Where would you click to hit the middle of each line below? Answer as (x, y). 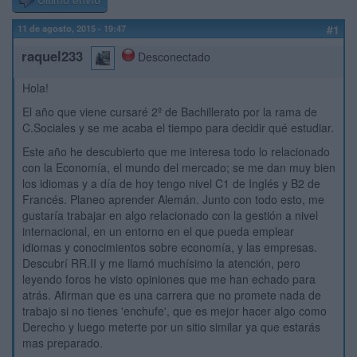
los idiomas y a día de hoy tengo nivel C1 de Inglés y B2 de (171, 183)
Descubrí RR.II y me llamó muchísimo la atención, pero (161, 263)
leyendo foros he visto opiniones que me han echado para (169, 279)
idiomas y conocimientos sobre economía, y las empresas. (170, 247)
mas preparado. (63, 343)
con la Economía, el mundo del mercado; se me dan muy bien (179, 167)
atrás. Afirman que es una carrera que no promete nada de (172, 295)
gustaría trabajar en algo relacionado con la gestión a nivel (170, 215)
